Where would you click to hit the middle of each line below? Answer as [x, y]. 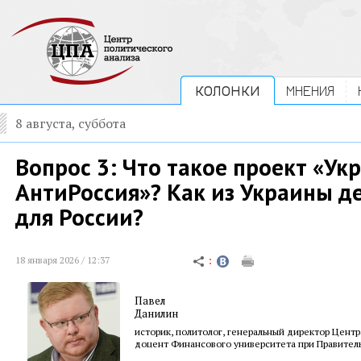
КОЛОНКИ [228, 91]
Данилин [156, 313]
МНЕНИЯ [310, 91]
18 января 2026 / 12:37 [62, 260]
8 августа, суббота [71, 123]
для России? [79, 217]
